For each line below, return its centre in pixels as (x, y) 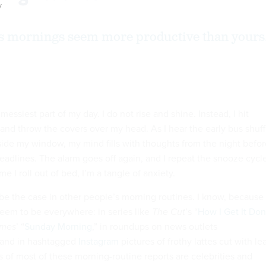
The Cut (169, 211)
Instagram (99, 241)
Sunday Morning (58, 226)
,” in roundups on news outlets (155, 226)
